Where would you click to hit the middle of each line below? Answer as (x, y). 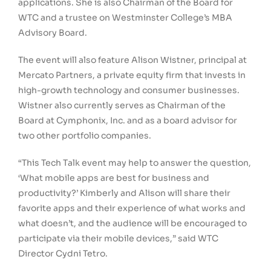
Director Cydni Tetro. (63, 254)
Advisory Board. (53, 33)
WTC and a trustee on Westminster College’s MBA (125, 18)
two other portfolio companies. (85, 136)
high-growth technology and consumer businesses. (129, 90)
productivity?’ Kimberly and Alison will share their (124, 193)
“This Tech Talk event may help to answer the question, (135, 163)
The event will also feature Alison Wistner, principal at (132, 60)
